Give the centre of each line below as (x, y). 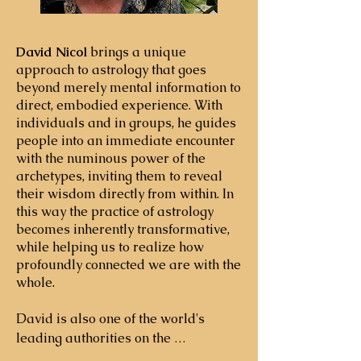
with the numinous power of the (111, 158)
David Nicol (52, 52)
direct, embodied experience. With (119, 105)
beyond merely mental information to (129, 87)
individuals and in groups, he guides (126, 123)
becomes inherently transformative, (123, 229)
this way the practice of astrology (115, 212)
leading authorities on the (93, 338)
